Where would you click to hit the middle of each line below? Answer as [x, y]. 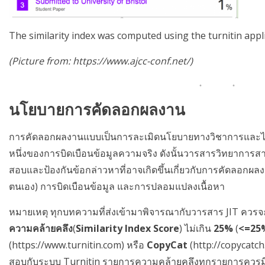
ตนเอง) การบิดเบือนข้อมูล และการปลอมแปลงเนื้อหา [117, 186]
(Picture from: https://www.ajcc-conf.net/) [101, 61]
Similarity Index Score [127, 228]
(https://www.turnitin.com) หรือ [78, 245]
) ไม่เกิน [196, 228]
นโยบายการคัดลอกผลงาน [97, 110]
